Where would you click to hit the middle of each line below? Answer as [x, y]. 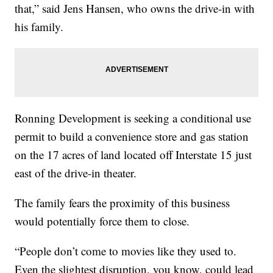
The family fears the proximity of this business [122, 202]
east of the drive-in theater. [76, 172]
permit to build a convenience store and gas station [132, 136]
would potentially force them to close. [102, 221]
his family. [39, 26]
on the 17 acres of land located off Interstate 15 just [133, 154]
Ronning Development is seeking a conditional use [133, 118]
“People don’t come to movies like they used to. [126, 250]
